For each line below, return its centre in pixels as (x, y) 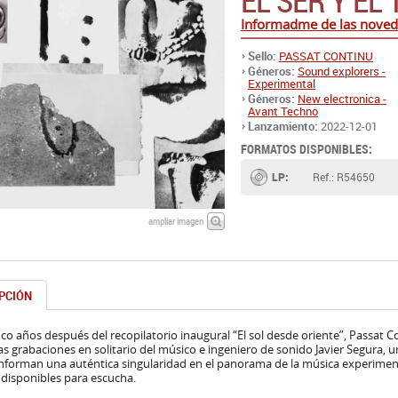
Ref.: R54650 (344, 177)
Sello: (262, 56)
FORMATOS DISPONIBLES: (306, 149)
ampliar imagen (176, 221)
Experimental (282, 84)
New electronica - (342, 99)
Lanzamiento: (283, 126)
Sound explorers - (342, 71)
